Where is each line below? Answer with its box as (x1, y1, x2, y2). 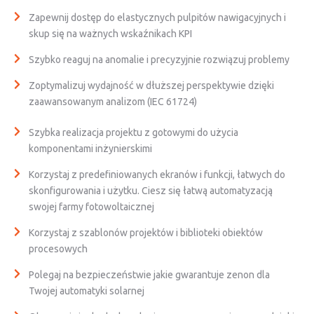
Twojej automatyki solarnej (29, 285, 144, 296)
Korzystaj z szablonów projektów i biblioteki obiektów (29, 227, 263, 238)
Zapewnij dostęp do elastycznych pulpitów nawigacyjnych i (29, 12, 286, 23)
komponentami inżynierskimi (29, 143, 152, 154)
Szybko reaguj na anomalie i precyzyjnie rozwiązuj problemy (29, 54, 289, 65)
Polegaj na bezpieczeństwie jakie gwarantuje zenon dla (29, 269, 270, 280)
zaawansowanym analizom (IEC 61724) (29, 96, 197, 107)
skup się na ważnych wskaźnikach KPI (29, 28, 192, 39)
